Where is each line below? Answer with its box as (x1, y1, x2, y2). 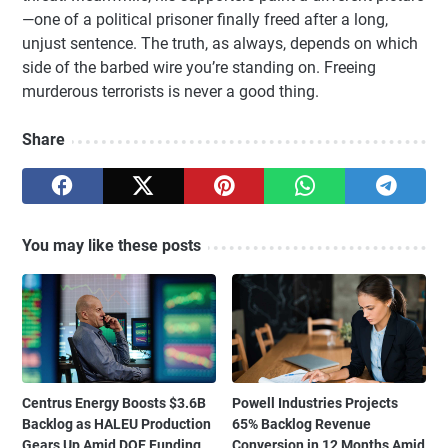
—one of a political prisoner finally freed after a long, (22, 10, 388, 30)
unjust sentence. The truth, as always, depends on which (22, 34, 418, 54)
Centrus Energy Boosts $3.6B (22, 395, 206, 412)
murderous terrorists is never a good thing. (22, 82, 319, 102)
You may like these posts (22, 236, 201, 256)
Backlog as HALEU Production (22, 416, 211, 433)
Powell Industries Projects (232, 395, 399, 412)
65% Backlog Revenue (232, 416, 372, 433)
